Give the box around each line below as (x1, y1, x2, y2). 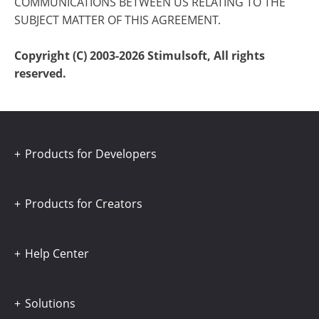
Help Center (25, 246, 89, 261)
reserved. (14, 66, 66, 81)
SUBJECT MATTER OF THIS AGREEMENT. (14, 12, 221, 28)
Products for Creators (25, 196, 142, 211)
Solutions (25, 296, 75, 311)
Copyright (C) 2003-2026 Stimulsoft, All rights (14, 48, 265, 63)
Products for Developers (25, 146, 157, 162)
